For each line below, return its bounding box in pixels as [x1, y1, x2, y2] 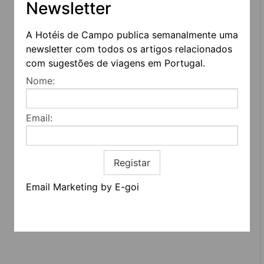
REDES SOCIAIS [53, 117, 126, 129]
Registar [114, 157, 150, 169]
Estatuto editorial [59, 191, 131, 203]
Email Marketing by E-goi [26, 181, 139, 193]
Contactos [60, 170, 100, 182]
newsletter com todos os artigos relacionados [26, 43, 232, 55]
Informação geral [55, 202, 130, 214]
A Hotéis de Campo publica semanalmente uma [26, 29, 238, 41]
